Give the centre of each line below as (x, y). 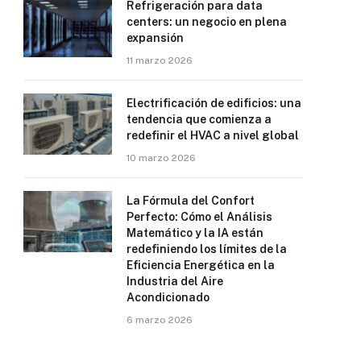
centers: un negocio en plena (207, 21)
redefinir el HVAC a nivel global (213, 135)
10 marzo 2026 (161, 158)
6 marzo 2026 (160, 320)
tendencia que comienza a (199, 119)
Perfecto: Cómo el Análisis (199, 216)
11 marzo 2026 (160, 60)
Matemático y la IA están (195, 232)
